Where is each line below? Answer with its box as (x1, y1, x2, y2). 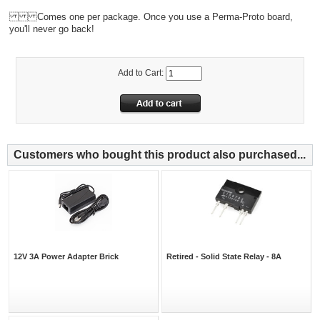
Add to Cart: (118, 68, 166, 79)
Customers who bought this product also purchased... (14, 148, 306, 161)
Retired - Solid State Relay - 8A (166, 251, 281, 261)
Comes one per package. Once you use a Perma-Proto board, (9, 11, 293, 22)
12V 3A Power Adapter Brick (14, 251, 119, 261)
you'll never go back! (9, 23, 94, 34)
